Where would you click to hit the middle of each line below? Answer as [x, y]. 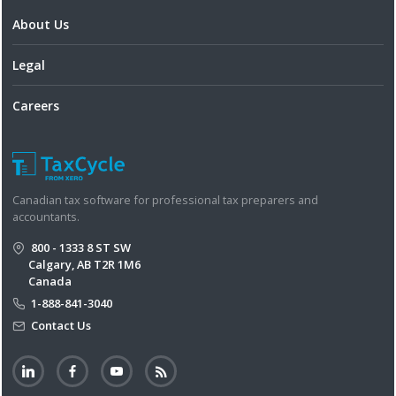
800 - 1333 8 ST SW [80, 248]
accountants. [46, 217]
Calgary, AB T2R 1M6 [84, 265]
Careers [36, 105]
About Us [41, 24]
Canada [50, 282]
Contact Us [60, 326]
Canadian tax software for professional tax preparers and [165, 200]
